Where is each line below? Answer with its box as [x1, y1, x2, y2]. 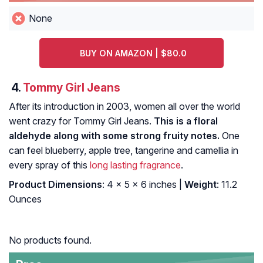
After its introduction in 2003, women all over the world [9, 100, 240, 113]
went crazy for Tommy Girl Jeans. [9, 115, 154, 127]
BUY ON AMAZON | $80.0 [79, 48, 187, 59]
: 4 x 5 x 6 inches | [102, 178, 182, 191]
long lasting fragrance [90, 159, 181, 171]
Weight [182, 178, 217, 191]
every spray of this [9, 159, 90, 171]
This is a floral [154, 115, 218, 127]
